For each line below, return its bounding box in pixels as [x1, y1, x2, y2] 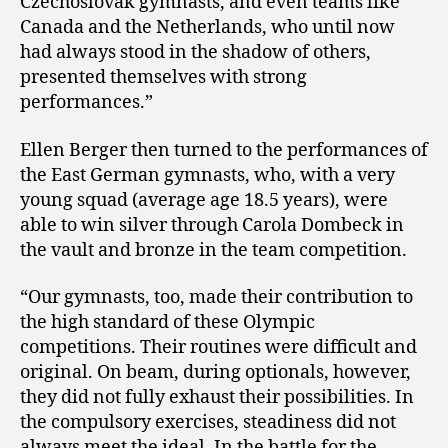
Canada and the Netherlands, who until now [20, 16, 395, 40]
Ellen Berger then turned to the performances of [20, 138, 428, 162]
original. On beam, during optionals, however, [20, 361, 411, 385]
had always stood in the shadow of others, [20, 41, 371, 65]
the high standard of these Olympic [20, 311, 315, 335]
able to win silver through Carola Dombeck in [20, 213, 404, 237]
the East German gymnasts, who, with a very [20, 163, 395, 187]
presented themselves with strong [20, 66, 307, 90]
